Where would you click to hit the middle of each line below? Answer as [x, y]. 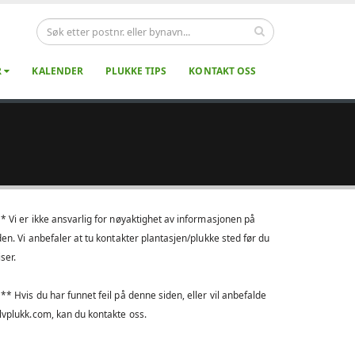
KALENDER [57, 71]
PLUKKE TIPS [136, 71]
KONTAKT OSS [222, 71]
